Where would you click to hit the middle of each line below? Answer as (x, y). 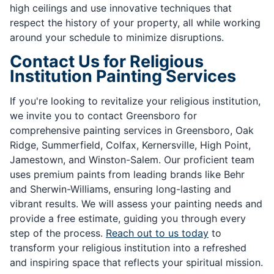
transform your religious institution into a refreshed (128, 248)
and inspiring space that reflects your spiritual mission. (136, 263)
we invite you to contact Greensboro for (103, 116)
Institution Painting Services (123, 76)
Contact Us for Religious (107, 62)
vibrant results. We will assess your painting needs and (136, 204)
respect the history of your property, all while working (135, 23)
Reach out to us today (157, 233)
